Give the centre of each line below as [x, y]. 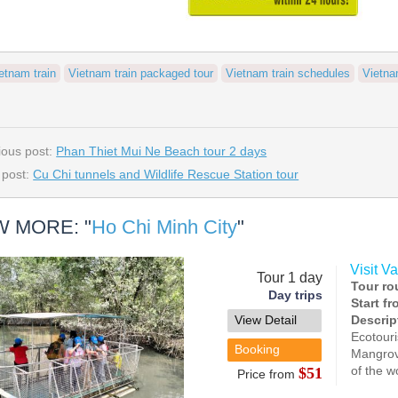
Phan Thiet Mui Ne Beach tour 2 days [162, 151]
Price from [267, 374]
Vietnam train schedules [288, 73]
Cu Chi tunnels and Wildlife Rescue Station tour [166, 174]
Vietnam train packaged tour [141, 73]
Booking [257, 349]
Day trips [295, 295]
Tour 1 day [289, 278]
